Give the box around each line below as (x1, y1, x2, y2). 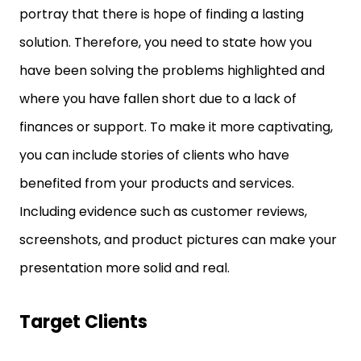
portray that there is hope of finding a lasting (19, 5, 304, 23)
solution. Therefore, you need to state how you (19, 33, 312, 52)
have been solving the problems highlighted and (19, 61, 325, 80)
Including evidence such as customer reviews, (19, 202, 307, 221)
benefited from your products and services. (19, 174, 294, 193)
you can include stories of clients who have (19, 146, 289, 164)
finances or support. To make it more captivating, (19, 118, 333, 136)
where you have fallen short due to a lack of (19, 89, 297, 108)
